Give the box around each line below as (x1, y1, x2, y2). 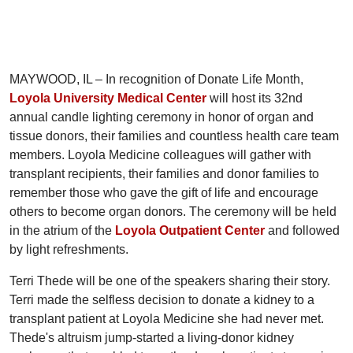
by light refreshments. (9, 243, 128, 257)
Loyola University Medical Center (9, 91, 206, 106)
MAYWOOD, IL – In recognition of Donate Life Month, (9, 72, 303, 87)
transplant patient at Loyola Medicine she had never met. (9, 312, 324, 326)
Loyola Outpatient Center (115, 224, 265, 238)
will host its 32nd (206, 91, 303, 106)
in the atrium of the (9, 224, 115, 238)
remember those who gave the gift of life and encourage (9, 186, 318, 200)
